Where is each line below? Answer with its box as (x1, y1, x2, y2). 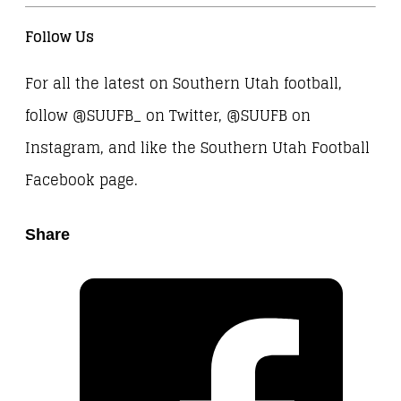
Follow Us (25, 24, 94, 51)
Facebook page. (25, 167, 138, 194)
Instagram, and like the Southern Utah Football (25, 135, 370, 162)
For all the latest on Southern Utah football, (25, 71, 342, 98)
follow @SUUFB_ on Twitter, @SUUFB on (25, 103, 311, 130)
